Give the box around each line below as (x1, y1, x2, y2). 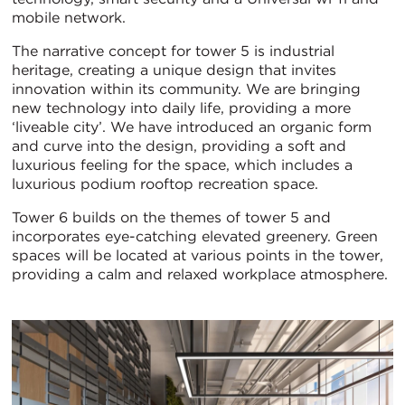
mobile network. (12, 9, 126, 27)
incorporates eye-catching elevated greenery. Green (12, 228, 378, 246)
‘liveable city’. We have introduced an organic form (12, 118, 372, 137)
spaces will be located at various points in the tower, (12, 247, 383, 265)
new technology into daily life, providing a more (12, 99, 351, 118)
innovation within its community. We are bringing (12, 80, 361, 99)
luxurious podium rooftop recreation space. (12, 175, 318, 193)
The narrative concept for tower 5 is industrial (12, 42, 334, 61)
